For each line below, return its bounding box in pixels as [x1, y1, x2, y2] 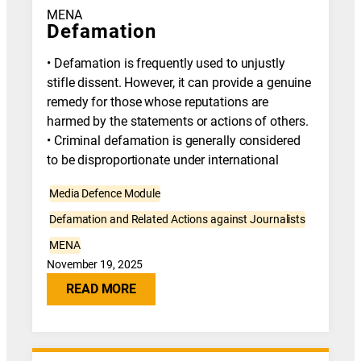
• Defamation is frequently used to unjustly [47, 56, 285, 71]
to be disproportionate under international [47, 152, 279, 168]
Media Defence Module [49, 187, 161, 201]
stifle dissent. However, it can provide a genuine [47, 75, 312, 90]
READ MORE [66, 281, 137, 297]
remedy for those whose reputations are [47, 94, 269, 110]
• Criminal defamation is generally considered [47, 133, 301, 148]
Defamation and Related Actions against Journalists [49, 213, 306, 226]
